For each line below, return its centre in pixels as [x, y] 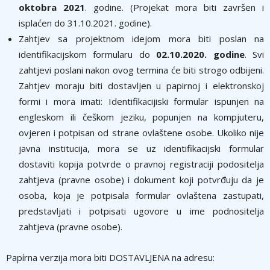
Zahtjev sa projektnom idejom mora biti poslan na [141, 39]
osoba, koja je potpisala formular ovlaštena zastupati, [141, 195]
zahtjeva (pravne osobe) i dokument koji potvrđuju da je [141, 180]
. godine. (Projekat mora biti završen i [174, 7]
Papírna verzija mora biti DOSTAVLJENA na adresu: [110, 257]
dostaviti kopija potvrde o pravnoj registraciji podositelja [141, 164]
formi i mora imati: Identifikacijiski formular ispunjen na [141, 101]
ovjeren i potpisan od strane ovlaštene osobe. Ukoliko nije [141, 133]
